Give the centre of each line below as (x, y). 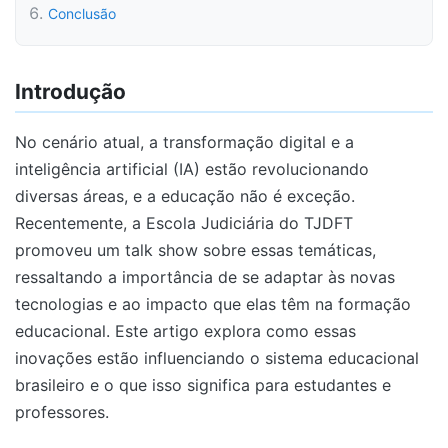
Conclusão (82, 13)
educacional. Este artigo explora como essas (185, 331)
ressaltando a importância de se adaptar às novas (205, 277)
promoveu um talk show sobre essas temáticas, (195, 250)
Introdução (70, 91)
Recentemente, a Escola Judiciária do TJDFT (184, 223)
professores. (62, 412)
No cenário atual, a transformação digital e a (184, 142)
